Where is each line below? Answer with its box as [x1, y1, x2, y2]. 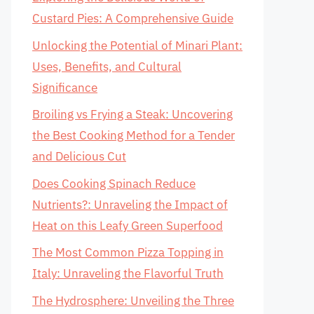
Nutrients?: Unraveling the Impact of [32, 196, 228, 212]
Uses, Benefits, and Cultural [32, 58, 182, 74]
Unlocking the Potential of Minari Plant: [32, 37, 243, 53]
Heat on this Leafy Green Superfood [32, 217, 223, 233]
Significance [32, 79, 97, 95]
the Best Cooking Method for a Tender [32, 128, 235, 143]
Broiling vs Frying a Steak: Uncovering [32, 107, 233, 122]
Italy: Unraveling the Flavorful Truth [32, 266, 224, 281]
